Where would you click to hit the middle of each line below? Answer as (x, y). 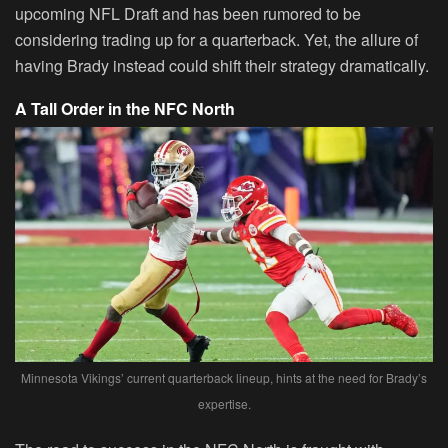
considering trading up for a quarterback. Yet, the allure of (216, 39)
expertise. (224, 404)
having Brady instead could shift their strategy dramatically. (222, 65)
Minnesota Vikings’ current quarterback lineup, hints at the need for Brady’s (224, 378)
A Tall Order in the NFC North (125, 108)
